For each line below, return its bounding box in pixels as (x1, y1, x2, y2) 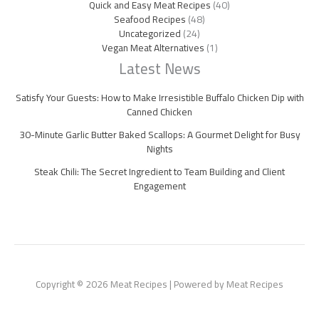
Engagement (133, 176, 186, 195)
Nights (146, 139, 173, 158)
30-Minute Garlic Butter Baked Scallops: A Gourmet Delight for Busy (19, 125, 300, 144)
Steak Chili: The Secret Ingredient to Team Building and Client (34, 162, 285, 181)
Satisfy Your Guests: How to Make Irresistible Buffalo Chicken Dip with (15, 88, 304, 107)
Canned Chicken (127, 102, 192, 121)
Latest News (118, 54, 201, 83)
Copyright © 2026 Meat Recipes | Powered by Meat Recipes (36, 274, 283, 293)
